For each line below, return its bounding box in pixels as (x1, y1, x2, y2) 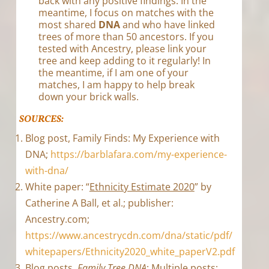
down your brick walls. (38, 90, 139, 104)
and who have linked (120, 18, 216, 32)
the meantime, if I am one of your (38, 66, 189, 80)
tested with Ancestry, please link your (38, 42, 207, 56)
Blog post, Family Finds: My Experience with (25, 131, 220, 145)
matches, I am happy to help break (38, 78, 195, 92)
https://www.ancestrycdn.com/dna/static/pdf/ (25, 229, 232, 243)
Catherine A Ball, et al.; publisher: (25, 196, 174, 210)
